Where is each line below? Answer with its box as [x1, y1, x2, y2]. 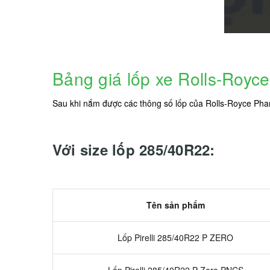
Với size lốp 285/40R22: [52, 139, 215, 160]
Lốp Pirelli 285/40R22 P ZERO [118, 231, 233, 243]
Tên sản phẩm [146, 199, 205, 211]
